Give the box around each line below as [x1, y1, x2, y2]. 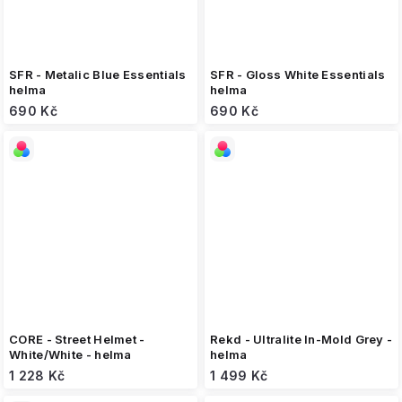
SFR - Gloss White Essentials [210, 67, 386, 82]
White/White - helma [9, 347, 132, 362]
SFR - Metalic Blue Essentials [9, 67, 187, 82]
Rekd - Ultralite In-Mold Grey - [210, 332, 393, 346]
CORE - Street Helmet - [9, 332, 145, 346]
